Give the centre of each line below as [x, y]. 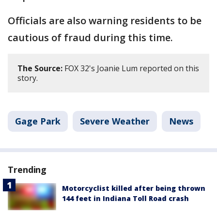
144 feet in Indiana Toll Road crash [125, 198]
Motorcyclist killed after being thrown [134, 188]
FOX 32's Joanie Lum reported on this [131, 68]
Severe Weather [115, 121]
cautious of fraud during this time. [90, 38]
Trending [27, 170]
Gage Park [38, 121]
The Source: [40, 68]
